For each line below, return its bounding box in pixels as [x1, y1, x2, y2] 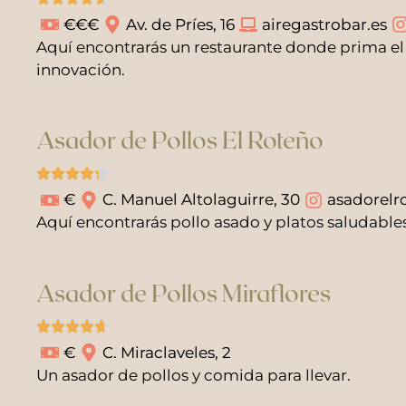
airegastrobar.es [262, 14, 387, 34]
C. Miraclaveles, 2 [102, 343, 231, 362]
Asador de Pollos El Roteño [36, 125, 324, 153]
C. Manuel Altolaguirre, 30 [102, 190, 300, 208]
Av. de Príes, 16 [126, 14, 235, 34]
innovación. [36, 60, 125, 79]
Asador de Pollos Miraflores [36, 277, 331, 306]
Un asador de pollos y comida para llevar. [36, 365, 351, 384]
